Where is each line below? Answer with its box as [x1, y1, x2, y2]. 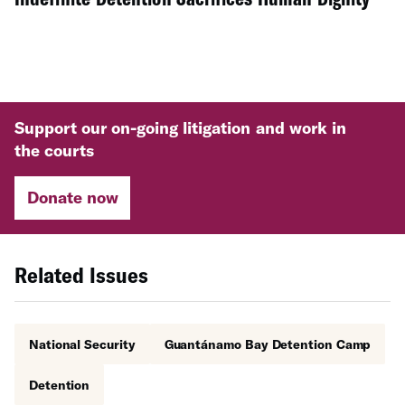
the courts [14, 139, 95, 160]
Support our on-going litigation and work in [14, 117, 346, 137]
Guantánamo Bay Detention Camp [164, 335, 372, 352]
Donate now [26, 187, 118, 208]
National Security [29, 335, 136, 352]
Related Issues [14, 260, 149, 287]
